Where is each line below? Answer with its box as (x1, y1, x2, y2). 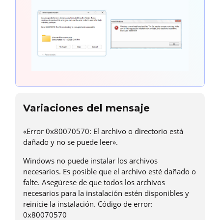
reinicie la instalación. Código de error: (23, 199, 153, 209)
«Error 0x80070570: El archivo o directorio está (23, 126, 183, 137)
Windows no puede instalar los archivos (23, 156, 158, 166)
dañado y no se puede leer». (23, 137, 118, 147)
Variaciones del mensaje (23, 102, 150, 114)
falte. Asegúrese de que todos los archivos (23, 177, 165, 188)
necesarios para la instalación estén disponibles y (23, 188, 189, 198)
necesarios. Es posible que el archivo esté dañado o (23, 166, 196, 177)
